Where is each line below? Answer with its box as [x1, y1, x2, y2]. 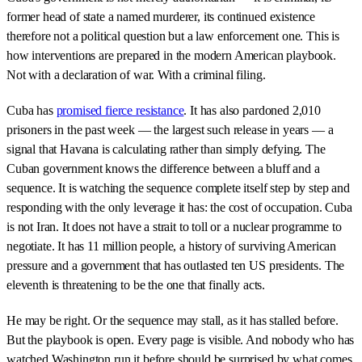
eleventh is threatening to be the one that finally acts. [6, 278, 266, 293]
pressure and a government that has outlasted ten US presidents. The [6, 259, 345, 273]
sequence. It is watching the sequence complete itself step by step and [6, 181, 350, 196]
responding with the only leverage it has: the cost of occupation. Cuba [6, 200, 352, 215]
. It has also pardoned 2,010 [183, 103, 321, 118]
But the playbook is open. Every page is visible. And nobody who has [6, 333, 355, 347]
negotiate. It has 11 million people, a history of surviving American [6, 239, 337, 254]
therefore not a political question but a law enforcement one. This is [6, 29, 339, 44]
